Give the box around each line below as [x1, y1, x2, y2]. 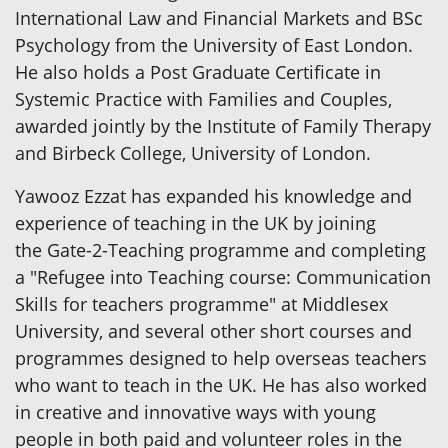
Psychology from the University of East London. [15, 33, 413, 58]
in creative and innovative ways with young [15, 400, 376, 425]
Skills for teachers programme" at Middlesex [15, 292, 388, 317]
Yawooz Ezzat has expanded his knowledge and [15, 184, 412, 209]
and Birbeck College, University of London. [15, 141, 376, 166]
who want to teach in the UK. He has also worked [15, 373, 427, 398]
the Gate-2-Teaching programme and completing [15, 238, 426, 263]
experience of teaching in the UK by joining [15, 211, 376, 236]
